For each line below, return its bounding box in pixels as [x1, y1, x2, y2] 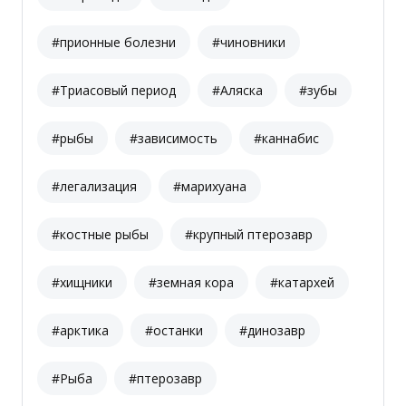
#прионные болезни [52, 34, 176, 52]
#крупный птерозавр [185, 226, 313, 244]
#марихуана [173, 178, 246, 196]
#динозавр [239, 322, 305, 340]
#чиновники [212, 34, 285, 52]
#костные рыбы [52, 226, 149, 244]
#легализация [52, 178, 137, 196]
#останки [145, 322, 203, 340]
